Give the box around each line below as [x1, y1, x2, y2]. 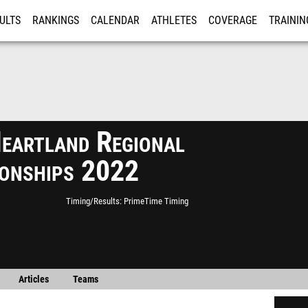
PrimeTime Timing [124, 196, 188, 206]
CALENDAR [91, 14, 140, 27]
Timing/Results [66, 196, 120, 206]
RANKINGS [32, 14, 79, 27]
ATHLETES [151, 14, 197, 27]
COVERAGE [208, 14, 257, 27]
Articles [18, 274, 49, 285]
